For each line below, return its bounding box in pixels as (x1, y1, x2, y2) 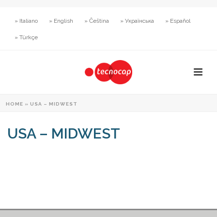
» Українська (120, 17, 154, 24)
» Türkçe (15, 34, 38, 41)
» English (49, 17, 73, 24)
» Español (165, 17, 190, 24)
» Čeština (84, 17, 109, 24)
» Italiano (15, 17, 38, 24)
